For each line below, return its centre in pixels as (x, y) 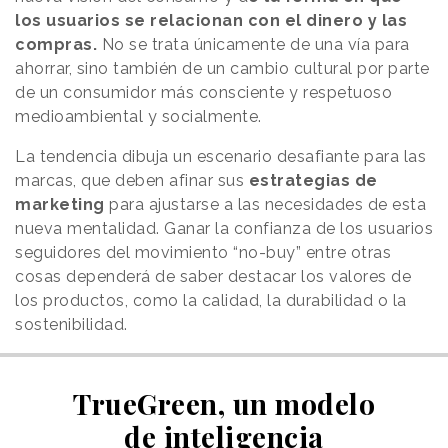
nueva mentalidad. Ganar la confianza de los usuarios (224, 229)
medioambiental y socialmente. (140, 117)
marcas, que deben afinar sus (132, 181)
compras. (56, 45)
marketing (60, 205)
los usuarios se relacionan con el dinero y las (211, 21)
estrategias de (313, 181)
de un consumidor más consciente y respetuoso (203, 93)
